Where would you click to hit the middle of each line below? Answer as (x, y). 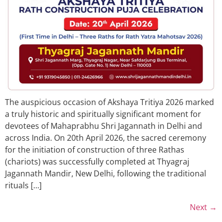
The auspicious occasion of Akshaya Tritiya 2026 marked (110, 102)
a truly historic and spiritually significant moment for (103, 114)
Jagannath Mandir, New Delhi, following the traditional (106, 173)
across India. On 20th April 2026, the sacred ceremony (106, 138)
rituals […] (23, 185)
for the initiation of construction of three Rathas (95, 149)
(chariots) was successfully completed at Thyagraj (97, 161)
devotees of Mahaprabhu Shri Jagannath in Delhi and (104, 126)
